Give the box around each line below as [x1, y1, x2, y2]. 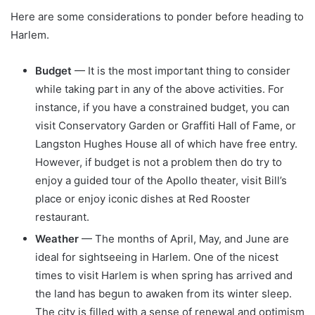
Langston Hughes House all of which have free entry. [35, 136, 297, 150]
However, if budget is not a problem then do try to [35, 155, 282, 169]
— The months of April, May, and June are [79, 231, 289, 245]
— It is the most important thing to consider [72, 63, 290, 77]
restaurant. [35, 210, 89, 224]
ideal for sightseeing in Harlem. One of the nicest [35, 250, 278, 264]
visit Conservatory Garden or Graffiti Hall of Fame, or [35, 118, 296, 132]
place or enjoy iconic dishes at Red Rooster [35, 191, 250, 205]
